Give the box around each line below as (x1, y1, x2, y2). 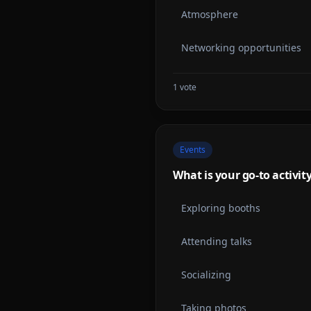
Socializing (181, 268, 231, 281)
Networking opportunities (181, 41, 301, 54)
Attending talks (181, 235, 252, 248)
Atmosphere (181, 8, 238, 21)
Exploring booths (181, 201, 260, 215)
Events (180, 144, 205, 155)
